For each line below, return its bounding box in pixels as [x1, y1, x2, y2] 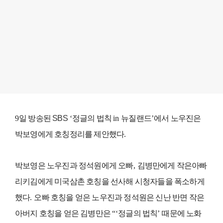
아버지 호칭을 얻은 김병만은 [15, 209, 112, 218]
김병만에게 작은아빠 [137, 161, 207, 170]
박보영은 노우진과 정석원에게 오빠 [15, 161, 133, 170]
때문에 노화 [162, 209, 202, 218]
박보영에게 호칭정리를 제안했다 [15, 130, 124, 139]
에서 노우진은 [154, 114, 201, 123]
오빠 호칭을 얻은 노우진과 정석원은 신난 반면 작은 [34, 193, 205, 202]
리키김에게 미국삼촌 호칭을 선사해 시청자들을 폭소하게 [15, 177, 205, 186]
